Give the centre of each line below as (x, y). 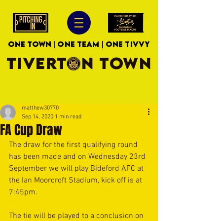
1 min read (68, 117)
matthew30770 (40, 108)
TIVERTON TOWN (79, 63)
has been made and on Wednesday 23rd (78, 157)
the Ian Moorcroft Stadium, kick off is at (76, 181)
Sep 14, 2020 (37, 117)
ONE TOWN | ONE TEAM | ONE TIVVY (79, 44)
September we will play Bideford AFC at (77, 169)
